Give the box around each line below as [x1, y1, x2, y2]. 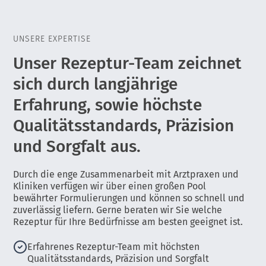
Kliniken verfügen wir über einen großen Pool [13, 180, 207, 192]
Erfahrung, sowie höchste [13, 94, 202, 115]
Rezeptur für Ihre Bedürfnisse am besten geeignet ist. [13, 216, 243, 227]
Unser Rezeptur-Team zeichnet [13, 53, 242, 73]
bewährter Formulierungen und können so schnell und [13, 192, 245, 204]
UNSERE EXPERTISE [13, 33, 91, 44]
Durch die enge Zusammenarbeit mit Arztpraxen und [13, 168, 239, 180]
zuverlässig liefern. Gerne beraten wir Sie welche [13, 204, 223, 216]
